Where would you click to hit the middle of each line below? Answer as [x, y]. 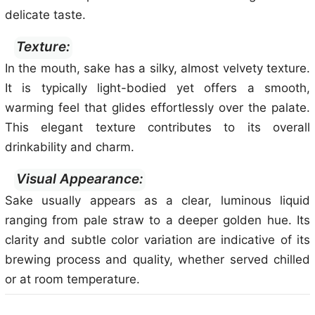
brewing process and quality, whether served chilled [157, 259]
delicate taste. [45, 15]
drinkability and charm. [70, 147]
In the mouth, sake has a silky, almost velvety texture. [157, 68]
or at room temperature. [72, 279]
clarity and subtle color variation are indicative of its [157, 240]
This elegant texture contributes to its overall [157, 127]
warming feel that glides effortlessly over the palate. [157, 108]
